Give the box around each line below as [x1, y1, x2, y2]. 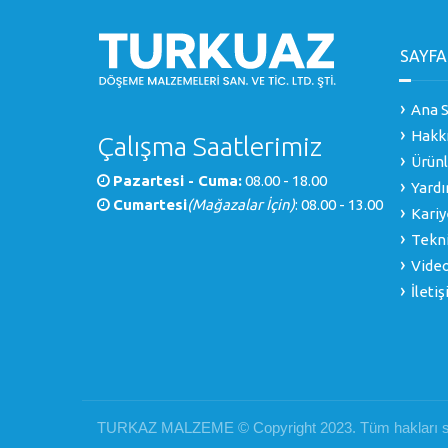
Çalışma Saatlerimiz [97, 131, 323, 162]
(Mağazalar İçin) [187, 196, 296, 214]
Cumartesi [113, 196, 188, 214]
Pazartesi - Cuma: [113, 172, 243, 190]
